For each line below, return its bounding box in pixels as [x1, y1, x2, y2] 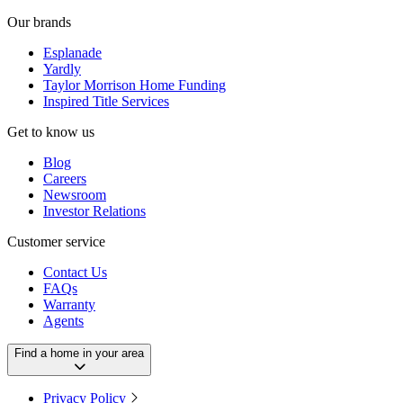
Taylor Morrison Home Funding [43, 77, 226, 94]
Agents [43, 313, 84, 329]
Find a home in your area [14, 346, 144, 361]
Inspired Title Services [43, 94, 169, 110]
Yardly [43, 61, 81, 77]
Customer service [7, 234, 105, 250]
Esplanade [43, 45, 102, 61]
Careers [43, 171, 86, 187]
